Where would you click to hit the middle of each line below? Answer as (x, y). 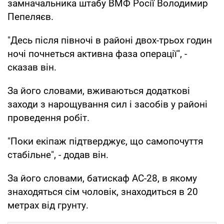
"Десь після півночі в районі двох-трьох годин (110, 40)
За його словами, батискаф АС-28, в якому (102, 178)
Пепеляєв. (30, 16)
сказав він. (32, 67)
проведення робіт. (48, 117)
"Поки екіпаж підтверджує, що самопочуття (105, 141)
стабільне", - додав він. (58, 154)
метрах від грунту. (48, 205)
